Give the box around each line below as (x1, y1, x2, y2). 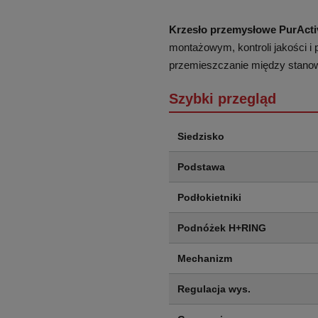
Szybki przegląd (169, 91, 276, 106)
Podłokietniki (177, 192, 241, 203)
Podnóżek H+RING (177, 222, 266, 234)
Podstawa (177, 161, 225, 172)
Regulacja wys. (177, 283, 251, 295)
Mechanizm (177, 253, 232, 264)
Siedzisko (177, 131, 224, 142)
